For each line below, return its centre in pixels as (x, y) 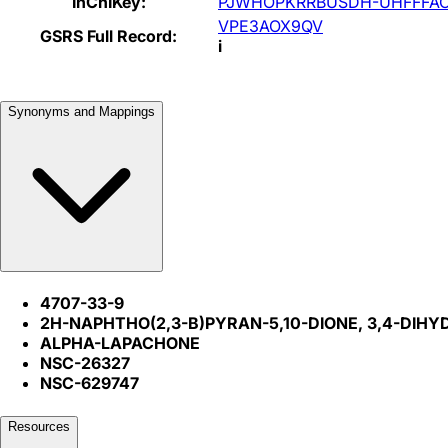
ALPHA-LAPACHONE (120, 343)
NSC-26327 (85, 363)
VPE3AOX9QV (270, 25)
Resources (39, 426)
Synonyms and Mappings (81, 112)
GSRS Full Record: (108, 35)
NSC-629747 (89, 383)
